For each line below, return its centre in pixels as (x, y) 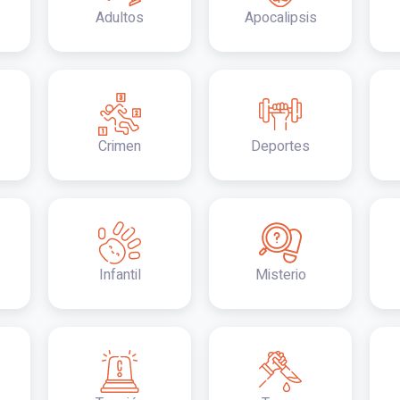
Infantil (120, 275)
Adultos (120, 18)
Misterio (280, 275)
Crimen (120, 146)
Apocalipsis (280, 18)
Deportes (280, 146)
